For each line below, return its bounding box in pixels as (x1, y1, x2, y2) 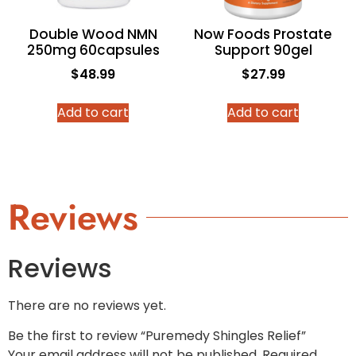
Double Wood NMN (29, 25, 157, 44)
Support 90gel (214, 41, 312, 60)
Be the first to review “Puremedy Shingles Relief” (8, 327, 306, 346)
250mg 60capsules (26, 41, 160, 60)
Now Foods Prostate (194, 25, 332, 44)
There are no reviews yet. (8, 296, 166, 315)
